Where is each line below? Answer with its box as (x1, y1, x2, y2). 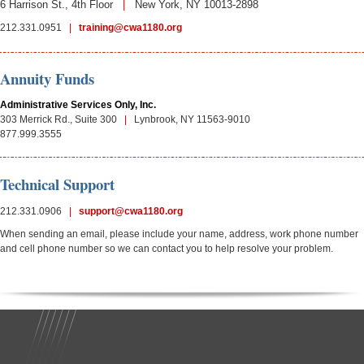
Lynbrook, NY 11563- (127, 113, 227, 125)
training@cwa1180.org (79, 21, 182, 33)
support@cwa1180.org (79, 205, 183, 217)
